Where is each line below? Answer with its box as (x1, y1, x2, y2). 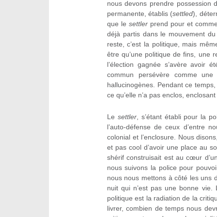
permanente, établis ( (107, 10, 173, 18)
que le (107, 20, 129, 28)
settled (172, 10, 193, 18)
